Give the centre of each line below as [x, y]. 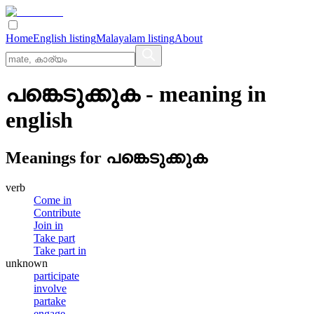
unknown [27, 263]
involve [50, 288]
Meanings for [56, 157]
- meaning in [203, 94]
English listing [64, 38]
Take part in [60, 250]
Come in [53, 200]
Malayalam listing [135, 38]
